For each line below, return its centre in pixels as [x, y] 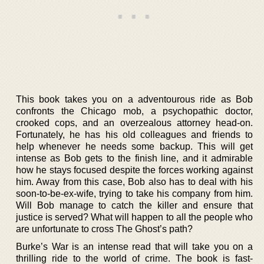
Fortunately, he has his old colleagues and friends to [134, 134]
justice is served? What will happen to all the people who [134, 217]
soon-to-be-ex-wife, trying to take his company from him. [134, 193]
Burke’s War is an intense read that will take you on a [134, 246]
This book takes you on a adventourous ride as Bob [134, 99]
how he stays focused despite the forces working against [134, 170]
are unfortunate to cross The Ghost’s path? [104, 229]
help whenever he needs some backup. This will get [134, 146]
